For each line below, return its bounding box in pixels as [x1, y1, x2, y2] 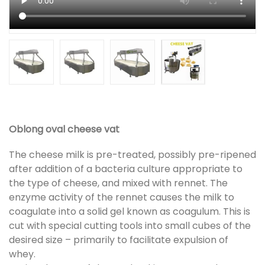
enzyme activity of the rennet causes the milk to [9, 190, 234, 204]
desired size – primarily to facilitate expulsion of [9, 232, 228, 247]
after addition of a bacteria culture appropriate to [9, 161, 243, 176]
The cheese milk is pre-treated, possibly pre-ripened [9, 147, 256, 161]
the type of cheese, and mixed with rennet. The [9, 176, 228, 190]
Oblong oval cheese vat [9, 122, 119, 136]
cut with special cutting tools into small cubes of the [9, 218, 251, 232]
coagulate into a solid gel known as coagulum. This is [9, 204, 250, 218]
